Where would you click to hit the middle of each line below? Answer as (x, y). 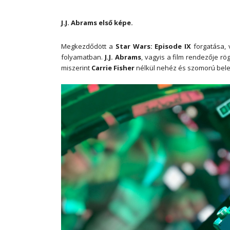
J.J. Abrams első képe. (97, 23)
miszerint (76, 68)
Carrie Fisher (113, 68)
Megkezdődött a (88, 46)
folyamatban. (83, 57)
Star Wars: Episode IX (153, 46)
